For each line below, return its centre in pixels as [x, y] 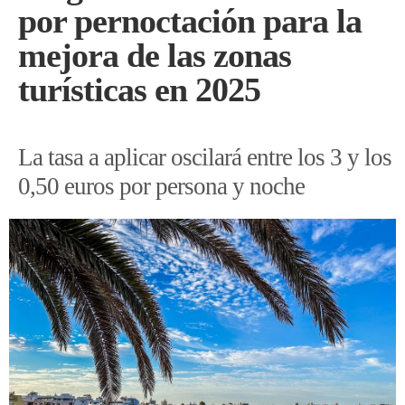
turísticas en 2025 [139, 89]
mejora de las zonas [155, 55]
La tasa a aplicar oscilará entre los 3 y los [205, 157]
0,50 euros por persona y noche [161, 186]
